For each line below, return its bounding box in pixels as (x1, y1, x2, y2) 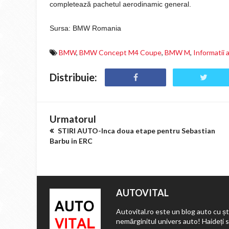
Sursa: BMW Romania (50, 24, 121, 32)
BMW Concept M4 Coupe (79, 48, 162, 57)
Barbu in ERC (50, 136, 93, 145)
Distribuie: (50, 71, 97, 83)
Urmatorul (50, 113, 96, 125)
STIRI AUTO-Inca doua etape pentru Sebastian (56, 126, 215, 135)
